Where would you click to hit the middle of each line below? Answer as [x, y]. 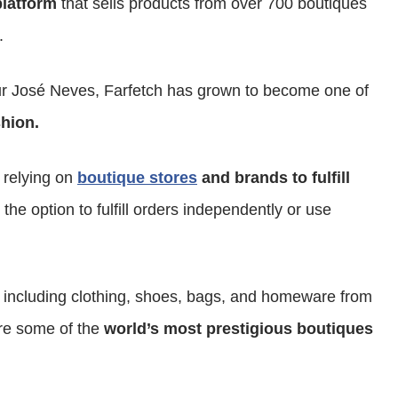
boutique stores [137, 178]
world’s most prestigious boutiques [239, 329]
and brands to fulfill [274, 178]
